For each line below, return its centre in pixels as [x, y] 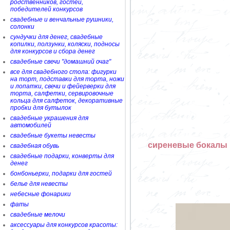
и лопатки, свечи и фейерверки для [63, 86]
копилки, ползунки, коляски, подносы [65, 44]
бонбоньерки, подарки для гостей [61, 174]
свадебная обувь [35, 146]
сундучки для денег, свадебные [56, 37]
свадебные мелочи [38, 215]
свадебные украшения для [49, 118]
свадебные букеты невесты [53, 136]
